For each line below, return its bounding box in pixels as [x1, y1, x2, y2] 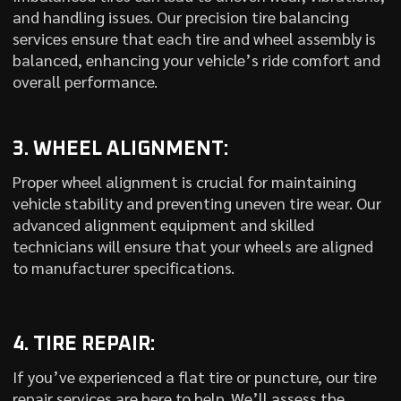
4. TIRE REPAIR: [12, 335, 155, 354]
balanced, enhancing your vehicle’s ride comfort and [12, 49, 380, 70]
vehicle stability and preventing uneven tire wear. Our [12, 192, 381, 213]
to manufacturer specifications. [12, 257, 235, 277]
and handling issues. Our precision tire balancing [12, 6, 349, 27]
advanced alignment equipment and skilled [12, 214, 314, 235]
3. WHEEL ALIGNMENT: [12, 140, 228, 159]
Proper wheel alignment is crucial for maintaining [12, 171, 356, 192]
